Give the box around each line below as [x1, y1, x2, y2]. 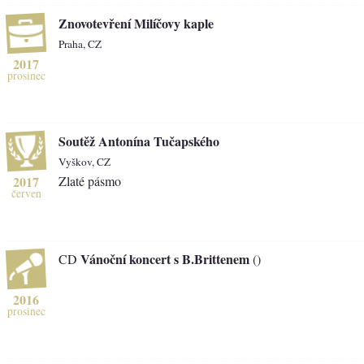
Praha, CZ [58, 36, 102, 51]
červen [11, 185, 41, 201]
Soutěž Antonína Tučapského [58, 131, 219, 150]
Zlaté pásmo [58, 171, 121, 189]
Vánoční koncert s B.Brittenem [80, 249, 249, 268]
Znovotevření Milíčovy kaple [58, 13, 214, 32]
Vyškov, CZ [58, 154, 110, 169]
